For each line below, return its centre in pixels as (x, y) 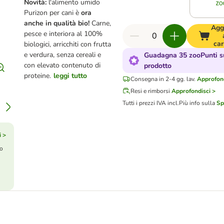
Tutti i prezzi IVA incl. (151, 103)
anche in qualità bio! (58, 23)
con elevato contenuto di (62, 65)
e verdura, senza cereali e (63, 55)
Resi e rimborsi (150, 91)
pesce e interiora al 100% (63, 34)
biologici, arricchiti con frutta (68, 44)
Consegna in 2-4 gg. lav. (163, 79)
